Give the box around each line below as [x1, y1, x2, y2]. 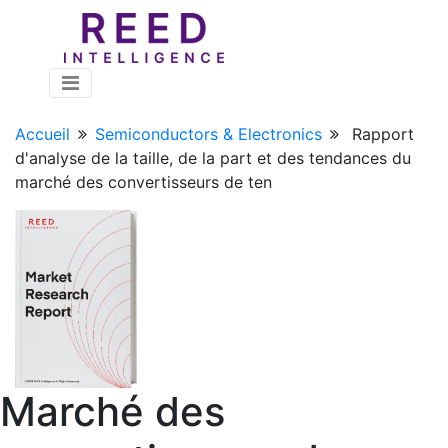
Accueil [15, 124, 70, 144]
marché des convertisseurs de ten [15, 172, 272, 192]
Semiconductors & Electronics [95, 124, 322, 144]
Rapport [352, 124, 414, 144]
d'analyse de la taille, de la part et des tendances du [15, 148, 411, 168]
